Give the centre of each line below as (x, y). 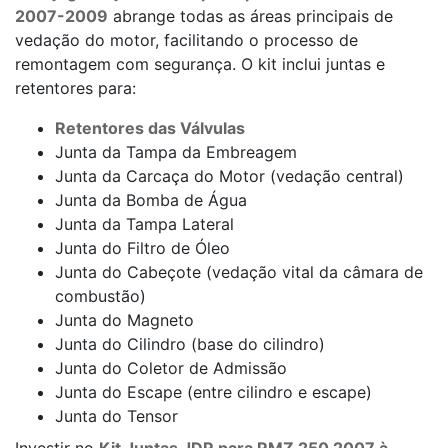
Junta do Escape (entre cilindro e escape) (213, 392)
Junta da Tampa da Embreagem (176, 152)
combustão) (100, 296)
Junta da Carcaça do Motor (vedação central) (229, 176)
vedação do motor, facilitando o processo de (186, 40)
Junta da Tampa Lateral (144, 224)
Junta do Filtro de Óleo (145, 248)
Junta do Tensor (119, 416)
